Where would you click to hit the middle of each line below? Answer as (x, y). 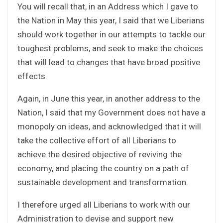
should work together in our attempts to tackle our (111, 34)
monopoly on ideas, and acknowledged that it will (109, 126)
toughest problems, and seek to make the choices (110, 48)
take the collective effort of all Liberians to (97, 140)
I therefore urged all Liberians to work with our (104, 204)
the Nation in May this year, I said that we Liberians (111, 20)
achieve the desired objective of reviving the (100, 154)
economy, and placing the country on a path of (103, 168)
